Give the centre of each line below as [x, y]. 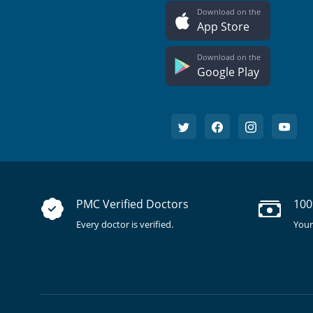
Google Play [228, 72]
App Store [223, 27]
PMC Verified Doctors [132, 204]
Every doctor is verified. [125, 225]
